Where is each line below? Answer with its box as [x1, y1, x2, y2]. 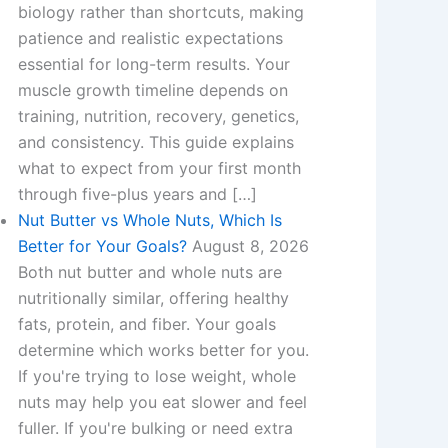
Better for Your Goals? [17, 236, 187, 256]
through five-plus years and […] [17, 184, 257, 204]
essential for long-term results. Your [17, 54, 290, 74]
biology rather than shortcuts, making [17, 2, 304, 22]
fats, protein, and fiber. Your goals [17, 314, 276, 334]
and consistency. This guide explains [17, 132, 294, 152]
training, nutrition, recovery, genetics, [17, 106, 299, 126]
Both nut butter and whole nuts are [17, 262, 282, 282]
